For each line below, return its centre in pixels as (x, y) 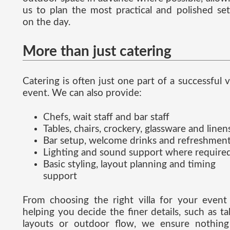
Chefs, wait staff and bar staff (106, 117)
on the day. (46, 23)
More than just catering (97, 52)
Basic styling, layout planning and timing (129, 164)
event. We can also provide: (82, 93)
